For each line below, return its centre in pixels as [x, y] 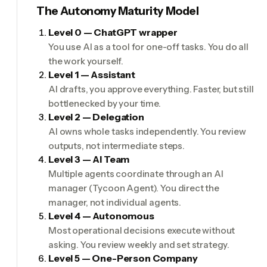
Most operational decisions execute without [142, 230]
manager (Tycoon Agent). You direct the [134, 188]
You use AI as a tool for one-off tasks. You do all [148, 46]
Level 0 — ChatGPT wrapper [113, 32]
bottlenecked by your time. [105, 103]
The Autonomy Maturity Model [118, 11]
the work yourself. [86, 61]
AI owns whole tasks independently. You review [147, 131]
